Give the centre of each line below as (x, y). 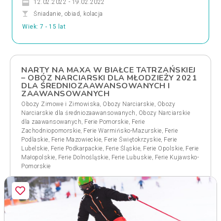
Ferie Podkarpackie (76, 148)
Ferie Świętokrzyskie (132, 140)
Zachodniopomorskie (51, 131)
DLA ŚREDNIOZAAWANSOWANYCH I (96, 86)
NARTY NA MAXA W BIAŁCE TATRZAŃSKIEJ (109, 70)
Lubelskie (35, 148)
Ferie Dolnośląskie (83, 157)
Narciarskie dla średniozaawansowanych (78, 113)
